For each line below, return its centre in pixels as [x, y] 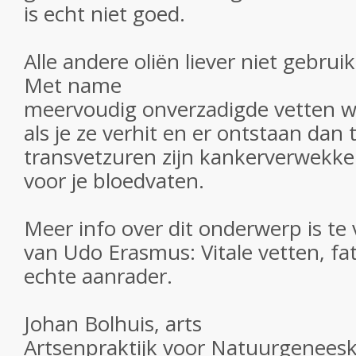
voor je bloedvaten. [114, 180]
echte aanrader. [98, 276]
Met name [73, 85]
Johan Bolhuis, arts [113, 323]
